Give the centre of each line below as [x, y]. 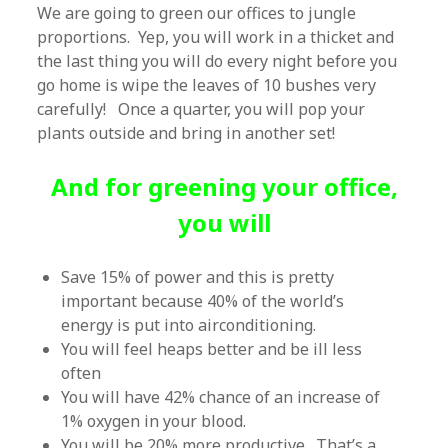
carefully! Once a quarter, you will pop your [201, 109]
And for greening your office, [224, 186]
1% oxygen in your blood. [154, 421]
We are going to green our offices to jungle [197, 13]
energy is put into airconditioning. [189, 325]
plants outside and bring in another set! [186, 133]
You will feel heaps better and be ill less [212, 349]
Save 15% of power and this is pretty [198, 277]
